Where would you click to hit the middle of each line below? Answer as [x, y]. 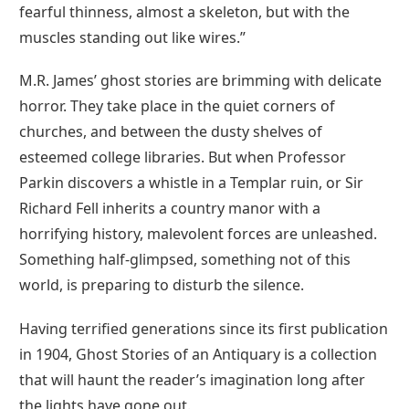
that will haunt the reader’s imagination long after [192, 379]
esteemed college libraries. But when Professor [183, 157]
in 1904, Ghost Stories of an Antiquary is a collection [198, 354]
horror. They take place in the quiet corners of [177, 106]
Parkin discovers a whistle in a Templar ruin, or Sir [191, 183]
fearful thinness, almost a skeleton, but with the [184, 12]
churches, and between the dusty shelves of [171, 132]
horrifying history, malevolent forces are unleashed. [198, 234]
